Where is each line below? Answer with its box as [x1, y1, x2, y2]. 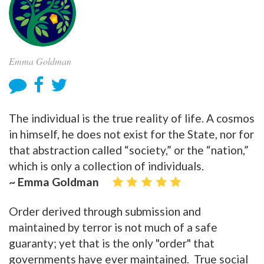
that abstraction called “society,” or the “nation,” [9, 143, 249, 157]
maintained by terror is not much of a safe [9, 220, 217, 235]
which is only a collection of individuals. [9, 159, 204, 173]
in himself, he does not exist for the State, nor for [9, 127, 254, 141]
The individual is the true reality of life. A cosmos [9, 111, 255, 125]
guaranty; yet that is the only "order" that [9, 236, 214, 250]
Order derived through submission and [9, 204, 201, 219]
